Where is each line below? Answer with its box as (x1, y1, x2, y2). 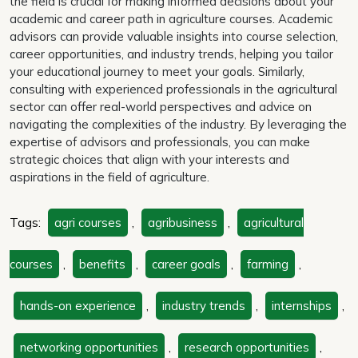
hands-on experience (20, 297, 136, 313)
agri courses (54, 214, 121, 230)
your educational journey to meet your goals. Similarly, (10, 63, 304, 79)
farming (247, 256, 288, 272)
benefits (79, 256, 125, 272)
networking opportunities (20, 339, 158, 355)
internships (272, 297, 332, 313)
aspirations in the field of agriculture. (10, 169, 209, 185)
